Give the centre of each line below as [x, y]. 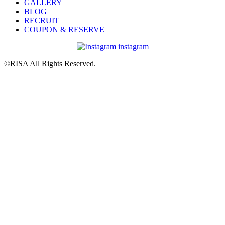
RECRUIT [42, 20]
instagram [133, 46]
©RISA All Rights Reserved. [50, 63]
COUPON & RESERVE [64, 29]
